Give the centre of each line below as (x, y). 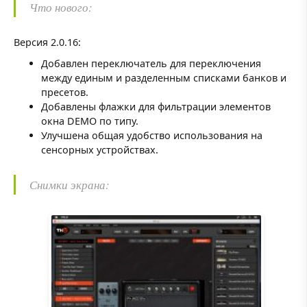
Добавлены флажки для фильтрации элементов (156, 107)
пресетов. (65, 93)
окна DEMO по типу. (90, 121)
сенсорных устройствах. (100, 150)
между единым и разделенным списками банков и (164, 78)
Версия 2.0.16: (47, 42)
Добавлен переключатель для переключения (151, 64)
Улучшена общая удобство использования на (152, 136)
